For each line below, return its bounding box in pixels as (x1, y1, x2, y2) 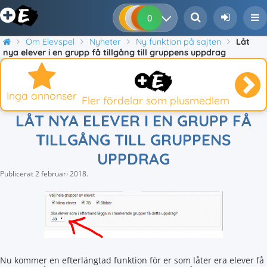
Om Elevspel (26, 36, 74, 47)
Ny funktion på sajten (136, 36, 221, 47)
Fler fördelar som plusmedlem (82, 94, 230, 107)
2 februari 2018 (35, 169, 86, 179)
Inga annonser (7, 89, 77, 102)
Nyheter (89, 36, 121, 47)
